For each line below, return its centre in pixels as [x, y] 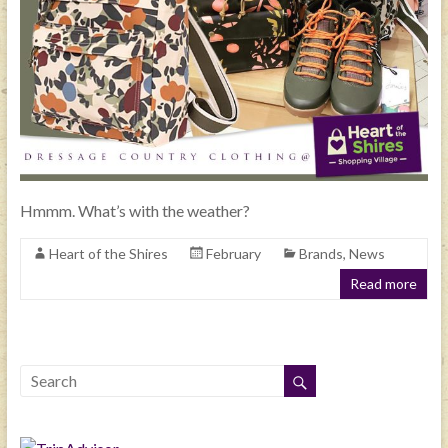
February [233, 253]
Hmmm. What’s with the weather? [134, 210]
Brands [320, 253]
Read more [384, 283]
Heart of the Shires [108, 253]
